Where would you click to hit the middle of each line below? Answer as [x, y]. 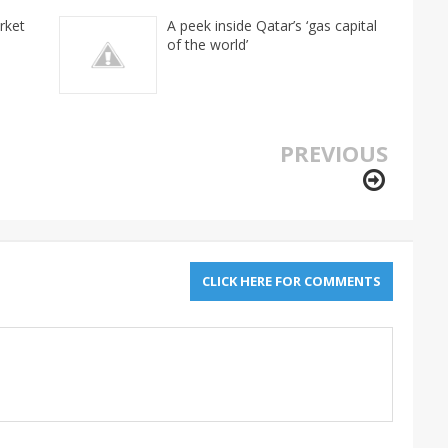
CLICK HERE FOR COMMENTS [291, 281]
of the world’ [207, 45]
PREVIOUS [334, 153]
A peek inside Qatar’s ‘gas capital [272, 26]
